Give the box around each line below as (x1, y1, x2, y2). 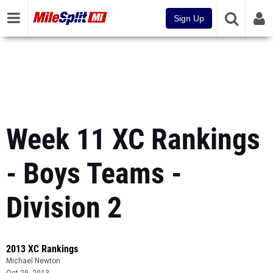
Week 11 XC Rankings (6, 122, 260, 157)
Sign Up (174, 13, 204, 23)
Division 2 (6, 190, 122, 225)
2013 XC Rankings (6, 243, 78, 255)
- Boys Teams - (6, 156, 182, 191)
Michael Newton (6, 257, 60, 265)
